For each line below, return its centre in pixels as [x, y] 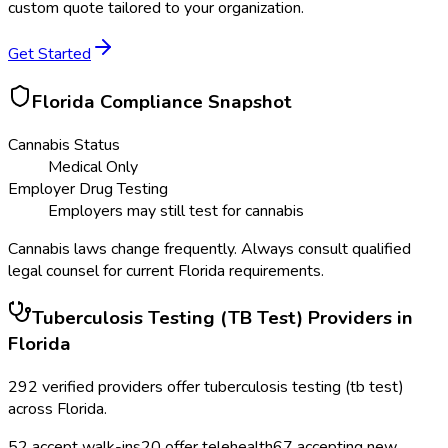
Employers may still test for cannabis [176, 210]
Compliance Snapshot [193, 101]
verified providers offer [123, 387]
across [32, 409]
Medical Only [93, 166]
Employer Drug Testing [88, 188]
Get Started [49, 54]
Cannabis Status [64, 144]
